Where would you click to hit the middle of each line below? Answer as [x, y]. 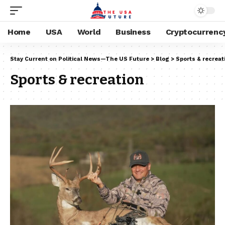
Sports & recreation [77, 80]
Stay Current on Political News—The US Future [80, 59]
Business [133, 32]
